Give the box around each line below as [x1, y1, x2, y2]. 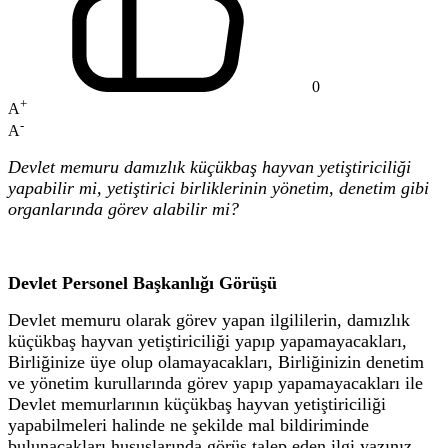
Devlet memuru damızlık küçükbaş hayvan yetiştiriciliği [8, 156, 411, 177]
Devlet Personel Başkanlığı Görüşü [8, 272, 277, 293]
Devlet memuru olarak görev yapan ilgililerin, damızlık [8, 309, 410, 330]
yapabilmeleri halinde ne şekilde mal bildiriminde [8, 414, 369, 435]
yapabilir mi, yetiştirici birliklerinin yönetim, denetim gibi [8, 177, 429, 198]
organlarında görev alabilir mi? [8, 198, 239, 219]
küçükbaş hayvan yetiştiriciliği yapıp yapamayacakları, [8, 330, 407, 351]
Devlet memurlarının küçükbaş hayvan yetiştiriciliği [8, 393, 386, 414]
